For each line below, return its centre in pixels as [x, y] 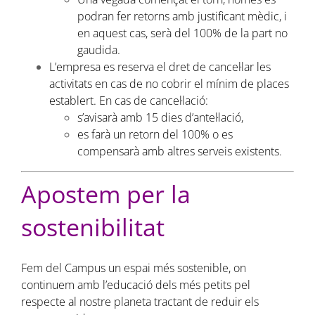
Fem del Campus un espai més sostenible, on [133, 268]
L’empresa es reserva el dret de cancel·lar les [160, 66]
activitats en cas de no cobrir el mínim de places [169, 83]
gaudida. [98, 50]
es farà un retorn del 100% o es [155, 134]
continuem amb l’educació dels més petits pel [135, 285]
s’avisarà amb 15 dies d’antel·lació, [160, 117]
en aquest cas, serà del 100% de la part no [182, 33]
